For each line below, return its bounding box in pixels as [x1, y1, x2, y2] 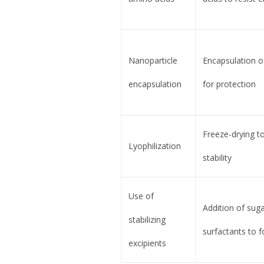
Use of [128, 190, 154, 202]
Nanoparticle [128, 55, 177, 67]
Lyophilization [128, 140, 181, 152]
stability [202, 152, 232, 164]
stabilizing [128, 214, 166, 226]
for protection [202, 78, 256, 90]
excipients [128, 237, 166, 249]
